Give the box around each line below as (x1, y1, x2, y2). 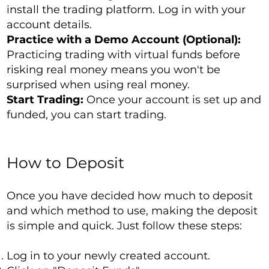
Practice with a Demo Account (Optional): (7, 33, 241, 47)
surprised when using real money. (7, 78, 190, 92)
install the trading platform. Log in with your (7, 3, 246, 17)
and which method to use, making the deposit (7, 204, 258, 218)
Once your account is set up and (86, 93, 262, 107)
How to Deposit (7, 154, 125, 172)
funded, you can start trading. (7, 108, 167, 122)
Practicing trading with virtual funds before (7, 48, 241, 62)
